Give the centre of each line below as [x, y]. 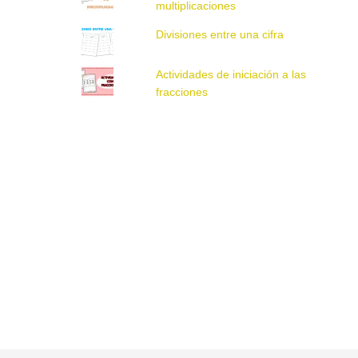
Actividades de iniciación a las [231, 75]
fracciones [182, 92]
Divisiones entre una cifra [220, 35]
